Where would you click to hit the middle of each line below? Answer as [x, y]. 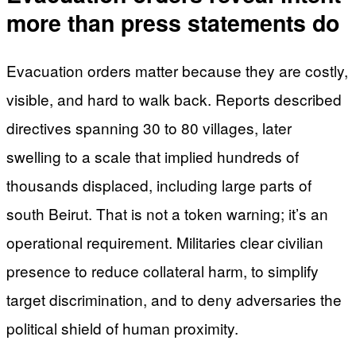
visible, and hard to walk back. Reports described [174, 99]
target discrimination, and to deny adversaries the [174, 299]
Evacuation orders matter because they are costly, [177, 70]
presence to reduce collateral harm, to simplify [163, 270]
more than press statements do [173, 23]
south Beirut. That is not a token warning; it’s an [167, 213]
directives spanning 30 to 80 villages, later [149, 127]
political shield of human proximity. [122, 327]
